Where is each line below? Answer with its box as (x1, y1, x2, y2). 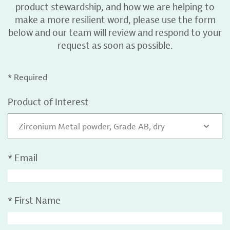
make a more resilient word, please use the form (14, 13, 216, 26)
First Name (14, 194, 61, 206)
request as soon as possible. (57, 39, 173, 51)
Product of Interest (8, 95, 89, 108)
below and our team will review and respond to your (8, 26, 222, 39)
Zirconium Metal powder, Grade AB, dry (18, 121, 165, 132)
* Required (8, 71, 47, 83)
